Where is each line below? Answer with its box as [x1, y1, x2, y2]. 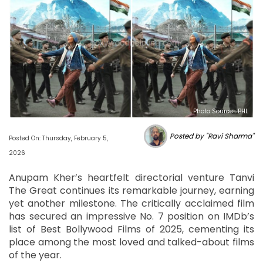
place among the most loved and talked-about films [9, 235, 254, 249]
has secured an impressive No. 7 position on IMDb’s [9, 209, 254, 223]
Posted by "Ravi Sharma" [170, 130, 254, 141]
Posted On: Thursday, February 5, [9, 133, 108, 143]
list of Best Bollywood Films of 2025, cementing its [9, 222, 254, 236]
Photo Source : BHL [193, 106, 248, 116]
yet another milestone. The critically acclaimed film [9, 196, 254, 210]
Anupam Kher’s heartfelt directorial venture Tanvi [9, 170, 254, 184]
